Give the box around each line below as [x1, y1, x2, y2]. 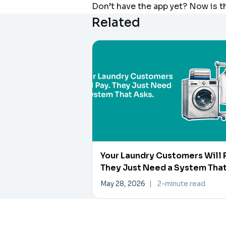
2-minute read [157, 180, 205, 188]
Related [91, 15, 140, 30]
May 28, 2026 [100, 180, 145, 188]
